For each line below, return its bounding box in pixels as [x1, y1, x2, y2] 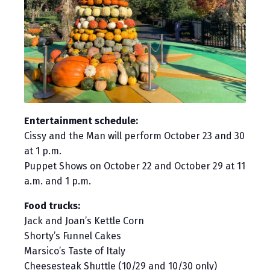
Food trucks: [24, 199, 80, 212]
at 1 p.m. [24, 145, 61, 157]
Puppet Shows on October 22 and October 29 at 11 [24, 160, 245, 172]
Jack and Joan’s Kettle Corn [24, 215, 144, 227]
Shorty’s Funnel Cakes [24, 230, 121, 242]
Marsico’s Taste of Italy [24, 245, 125, 257]
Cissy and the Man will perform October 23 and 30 [24, 130, 245, 142]
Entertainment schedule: [24, 115, 138, 127]
